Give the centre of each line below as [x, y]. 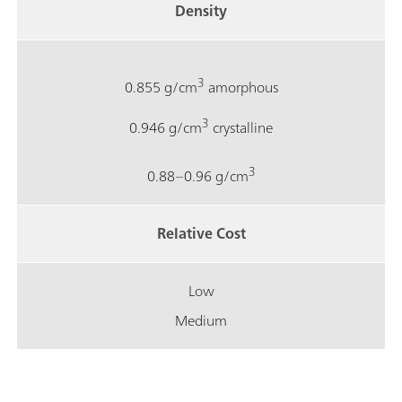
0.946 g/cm [166, 127]
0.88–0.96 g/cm [197, 176]
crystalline [241, 127]
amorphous [241, 87]
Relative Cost [201, 234]
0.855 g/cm [161, 87]
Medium [201, 321]
